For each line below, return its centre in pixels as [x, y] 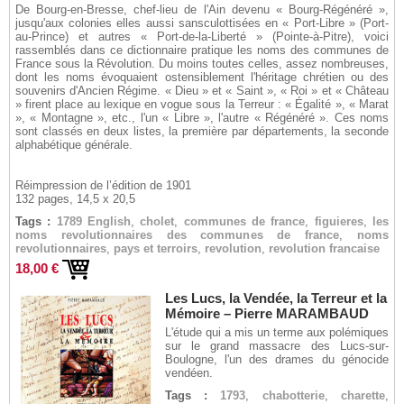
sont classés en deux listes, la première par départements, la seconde [202, 131]
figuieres [339, 221]
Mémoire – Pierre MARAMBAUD [266, 313]
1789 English [94, 221]
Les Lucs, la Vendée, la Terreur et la [275, 298]
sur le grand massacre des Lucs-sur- [276, 346]
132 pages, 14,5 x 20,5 [75, 199]
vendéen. [188, 373]
